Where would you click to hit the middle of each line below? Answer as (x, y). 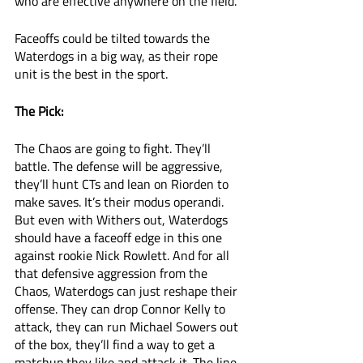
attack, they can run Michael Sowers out (128, 327)
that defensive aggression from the (113, 273)
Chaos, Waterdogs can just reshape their (128, 291)
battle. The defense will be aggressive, (120, 166)
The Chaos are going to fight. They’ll (114, 148)
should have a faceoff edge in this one (120, 237)
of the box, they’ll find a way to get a (116, 344)
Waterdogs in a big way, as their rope (118, 56)
